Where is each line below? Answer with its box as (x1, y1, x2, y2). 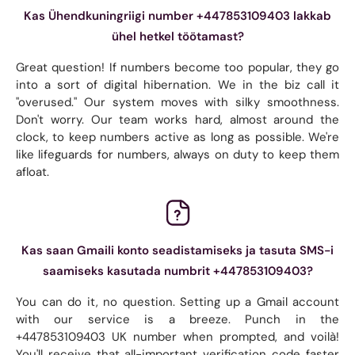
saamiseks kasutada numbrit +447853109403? (42, 262, 313, 279)
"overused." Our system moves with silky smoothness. (16, 94, 339, 110)
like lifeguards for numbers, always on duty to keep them (16, 146, 339, 162)
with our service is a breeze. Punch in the (16, 311, 339, 327)
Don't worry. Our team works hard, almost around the (16, 111, 339, 128)
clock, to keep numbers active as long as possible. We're (16, 128, 339, 145)
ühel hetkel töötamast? (111, 28, 244, 44)
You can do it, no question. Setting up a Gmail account (16, 293, 339, 310)
